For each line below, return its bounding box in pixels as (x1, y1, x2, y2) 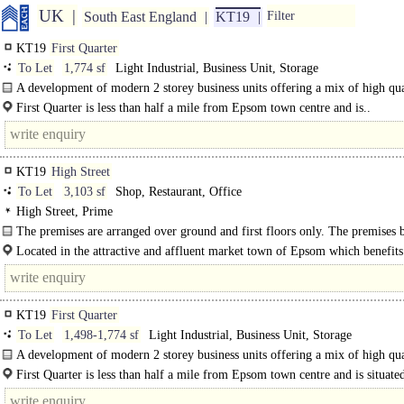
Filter (267, 9, 295, 23)
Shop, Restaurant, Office (112, 185, 242, 198)
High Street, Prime (16, 205, 113, 218)
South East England (84, 9, 197, 25)
